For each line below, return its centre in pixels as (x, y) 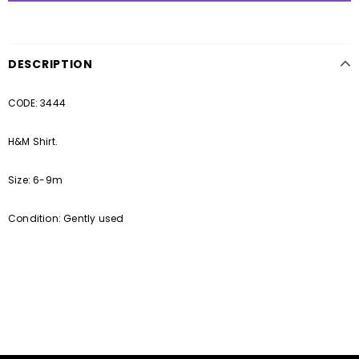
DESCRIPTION (50, 65)
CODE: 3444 (37, 103)
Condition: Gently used (66, 219)
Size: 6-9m (35, 180)
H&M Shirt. (33, 142)
